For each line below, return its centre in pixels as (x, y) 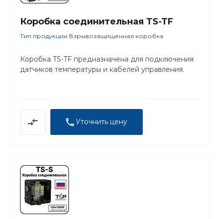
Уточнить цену (101, 121)
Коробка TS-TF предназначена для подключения (107, 59)
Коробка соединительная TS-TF (97, 21)
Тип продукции (44, 36)
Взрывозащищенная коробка (116, 36)
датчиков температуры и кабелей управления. (102, 69)
